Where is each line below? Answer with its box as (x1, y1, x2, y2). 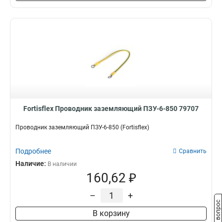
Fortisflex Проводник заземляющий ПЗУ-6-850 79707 (23, 105, 199, 112)
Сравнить (179, 148, 207, 155)
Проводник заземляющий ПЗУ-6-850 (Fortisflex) (15, 124, 149, 131)
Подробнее (15, 147, 51, 155)
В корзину (92, 209, 130, 218)
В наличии (48, 161, 77, 167)
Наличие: (15, 160, 48, 167)
